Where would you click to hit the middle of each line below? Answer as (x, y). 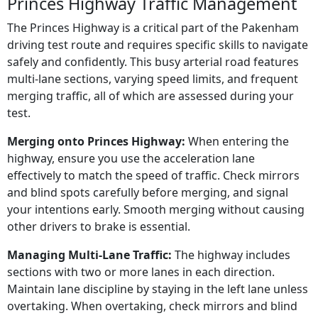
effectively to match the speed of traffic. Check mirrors (153, 176)
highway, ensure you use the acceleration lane (131, 159)
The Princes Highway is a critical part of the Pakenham (153, 28)
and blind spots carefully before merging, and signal (148, 193)
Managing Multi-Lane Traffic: (89, 255)
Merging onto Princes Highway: (96, 142)
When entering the (237, 142)
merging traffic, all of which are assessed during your (150, 96)
